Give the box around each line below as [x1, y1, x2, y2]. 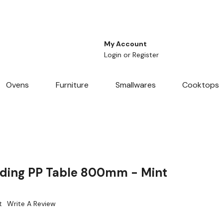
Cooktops [182, 80, 220, 91]
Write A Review [7, 199, 56, 209]
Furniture [55, 80, 89, 91]
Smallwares [115, 80, 156, 91]
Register [132, 50, 159, 60]
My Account [104, 39, 147, 49]
